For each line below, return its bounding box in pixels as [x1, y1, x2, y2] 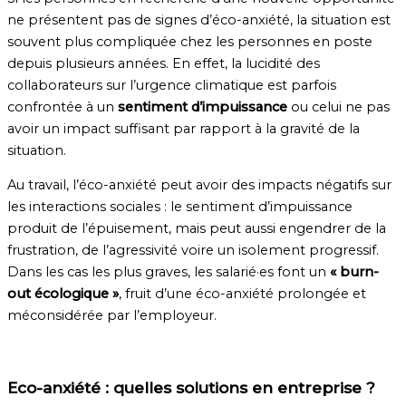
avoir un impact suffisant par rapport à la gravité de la [7, 120, 360, 137]
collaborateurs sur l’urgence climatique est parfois [7, 76, 336, 93]
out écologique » [7, 285, 119, 303]
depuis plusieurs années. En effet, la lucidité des [7, 54, 320, 72]
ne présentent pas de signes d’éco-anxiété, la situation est [7, 11, 391, 28]
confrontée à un [7, 98, 114, 115]
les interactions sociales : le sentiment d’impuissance [7, 198, 353, 216]
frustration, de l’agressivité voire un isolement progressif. [7, 242, 379, 259]
